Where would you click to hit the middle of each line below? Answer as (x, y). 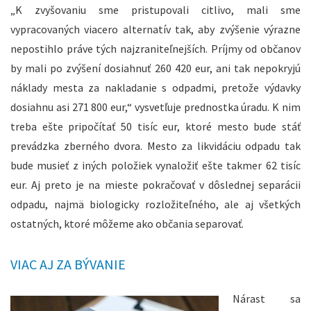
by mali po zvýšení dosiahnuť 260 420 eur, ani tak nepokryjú (155, 68)
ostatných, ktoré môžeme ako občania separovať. (127, 224)
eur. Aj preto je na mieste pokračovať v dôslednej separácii (155, 185)
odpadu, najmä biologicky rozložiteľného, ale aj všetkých (155, 204)
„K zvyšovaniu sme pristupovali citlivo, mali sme (155, 10)
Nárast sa (267, 299)
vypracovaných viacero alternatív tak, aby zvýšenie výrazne (155, 30)
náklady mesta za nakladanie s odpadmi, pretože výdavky (155, 88)
